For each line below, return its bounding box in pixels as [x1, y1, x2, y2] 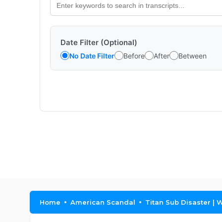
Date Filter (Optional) [60, 38, 137, 47]
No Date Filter [69, 51, 114, 60]
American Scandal [70, 198, 135, 206]
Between [178, 51, 207, 60]
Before [123, 51, 145, 60]
